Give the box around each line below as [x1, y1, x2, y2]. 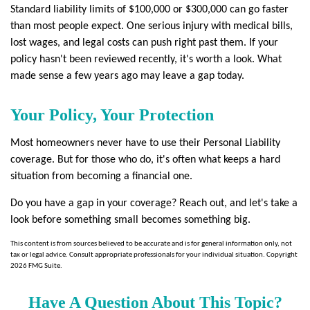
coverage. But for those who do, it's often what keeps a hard [10, 154, 280, 165]
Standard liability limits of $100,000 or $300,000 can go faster [10, 4, 289, 15]
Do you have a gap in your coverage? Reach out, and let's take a [10, 198, 298, 209]
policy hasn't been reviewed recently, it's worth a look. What [10, 54, 282, 65]
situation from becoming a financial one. [10, 171, 192, 182]
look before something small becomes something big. [10, 215, 250, 226]
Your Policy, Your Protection [10, 106, 214, 124]
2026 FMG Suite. [10, 262, 62, 270]
